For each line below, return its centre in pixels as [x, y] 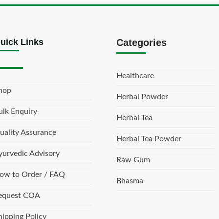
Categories [142, 43]
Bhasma [130, 181]
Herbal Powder [142, 97]
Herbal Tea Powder [149, 139]
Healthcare [135, 76]
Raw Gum [133, 160]
